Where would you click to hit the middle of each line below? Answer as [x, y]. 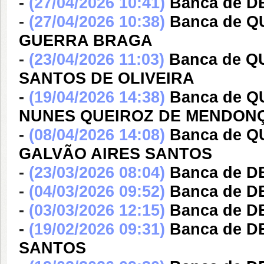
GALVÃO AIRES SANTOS [115, 154]
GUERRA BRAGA [86, 41]
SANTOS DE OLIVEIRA [107, 78]
